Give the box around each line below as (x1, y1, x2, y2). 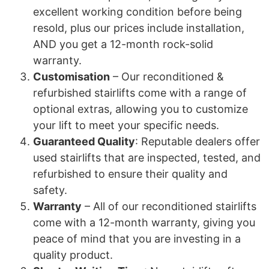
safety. (33, 184, 67, 196)
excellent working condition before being (33, 5, 242, 18)
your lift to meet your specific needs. (33, 119, 219, 131)
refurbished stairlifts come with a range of (33, 86, 247, 99)
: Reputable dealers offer (135, 135, 260, 148)
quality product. (33, 249, 113, 261)
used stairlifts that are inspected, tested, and (33, 151, 261, 164)
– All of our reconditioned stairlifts (82, 200, 256, 213)
